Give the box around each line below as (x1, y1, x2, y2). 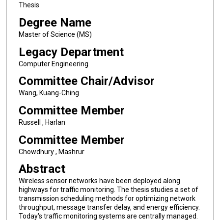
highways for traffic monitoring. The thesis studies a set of (18, 186, 198, 194)
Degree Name (18, 15, 91, 29)
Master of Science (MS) (18, 30, 92, 38)
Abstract (18, 162, 65, 176)
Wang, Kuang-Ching (18, 89, 79, 97)
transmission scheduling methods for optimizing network (18, 194, 195, 203)
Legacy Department (18, 45, 124, 59)
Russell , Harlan (18, 118, 65, 126)
